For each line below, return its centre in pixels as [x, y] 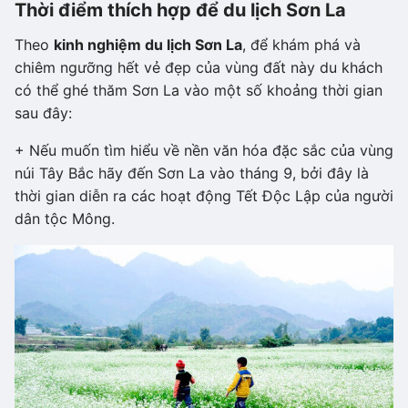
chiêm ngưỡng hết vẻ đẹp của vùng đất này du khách [199, 67]
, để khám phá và [301, 45]
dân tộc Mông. [65, 219]
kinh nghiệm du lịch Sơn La [148, 45]
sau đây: [43, 113]
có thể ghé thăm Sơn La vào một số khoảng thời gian [199, 90]
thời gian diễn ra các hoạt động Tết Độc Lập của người [204, 196]
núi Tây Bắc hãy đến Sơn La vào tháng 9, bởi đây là [192, 173]
